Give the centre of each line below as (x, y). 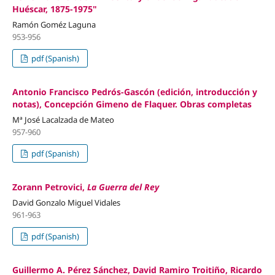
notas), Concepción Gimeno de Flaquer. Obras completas (132, 104)
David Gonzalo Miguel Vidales (66, 202)
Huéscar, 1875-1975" (54, 9)
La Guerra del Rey (123, 187)
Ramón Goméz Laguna (54, 24)
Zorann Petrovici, (49, 187)
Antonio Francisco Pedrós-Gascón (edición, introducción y (134, 91)
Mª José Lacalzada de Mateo (63, 119)
